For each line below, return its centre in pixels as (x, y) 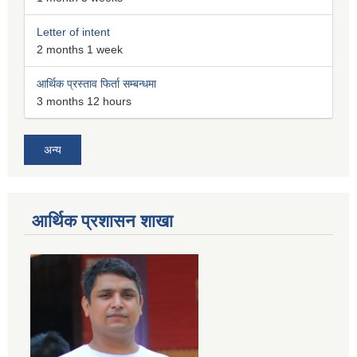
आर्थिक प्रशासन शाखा (102, 221)
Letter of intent (73, 31)
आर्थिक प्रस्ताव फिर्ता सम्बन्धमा (96, 83)
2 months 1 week (80, 49)
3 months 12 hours (84, 101)
